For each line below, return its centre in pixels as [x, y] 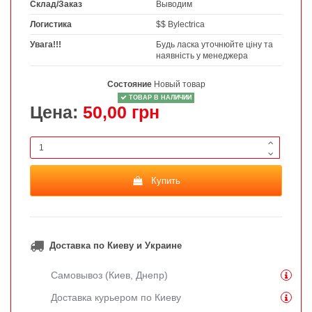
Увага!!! [46, 45]
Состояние [129, 85]
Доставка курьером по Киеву [116, 297]
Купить [165, 181]
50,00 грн [121, 112]
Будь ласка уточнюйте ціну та [214, 45]
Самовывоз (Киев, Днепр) [109, 275]
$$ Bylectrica [180, 25]
